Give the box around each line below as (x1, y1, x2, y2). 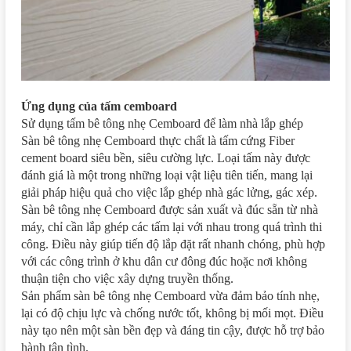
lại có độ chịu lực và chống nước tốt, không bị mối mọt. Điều (21, 306, 324, 320)
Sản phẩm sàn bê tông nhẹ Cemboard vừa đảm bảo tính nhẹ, (21, 288, 320, 302)
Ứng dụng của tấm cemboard (21, 99, 177, 113)
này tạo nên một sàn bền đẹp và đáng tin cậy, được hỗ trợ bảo (21, 323, 324, 337)
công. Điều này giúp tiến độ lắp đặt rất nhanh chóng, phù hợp (21, 237, 325, 251)
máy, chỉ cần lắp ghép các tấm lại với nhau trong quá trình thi (21, 219, 322, 233)
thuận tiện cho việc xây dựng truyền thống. (21, 271, 233, 285)
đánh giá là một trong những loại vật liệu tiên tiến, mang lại (21, 168, 313, 182)
